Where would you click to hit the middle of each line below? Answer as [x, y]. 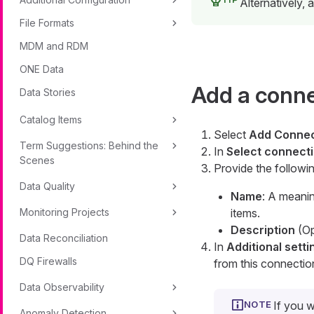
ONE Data [42, 69]
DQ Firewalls [48, 261]
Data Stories [48, 92]
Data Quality [47, 186]
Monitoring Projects [64, 212]
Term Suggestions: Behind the [89, 145]
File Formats [47, 23]
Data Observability [62, 287]
